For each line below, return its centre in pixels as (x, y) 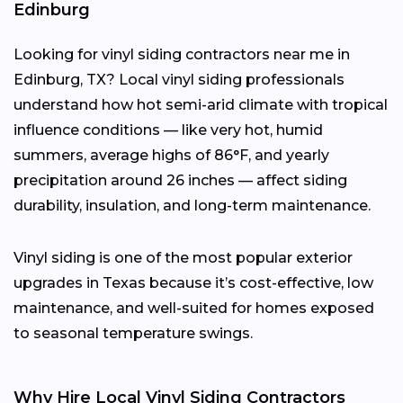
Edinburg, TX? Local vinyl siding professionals (179, 79)
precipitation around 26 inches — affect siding (180, 180)
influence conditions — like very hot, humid (168, 130)
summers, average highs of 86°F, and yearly (171, 155)
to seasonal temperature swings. (133, 333)
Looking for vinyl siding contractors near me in (182, 54)
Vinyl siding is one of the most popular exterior (183, 257)
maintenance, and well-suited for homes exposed (194, 308)
